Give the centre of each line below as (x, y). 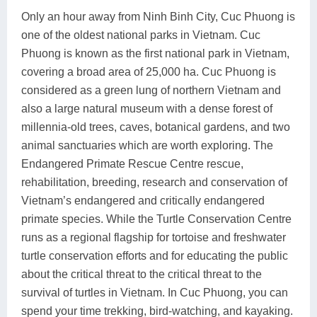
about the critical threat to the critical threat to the (142, 274)
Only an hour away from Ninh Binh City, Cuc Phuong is (158, 16)
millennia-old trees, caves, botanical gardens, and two (156, 127)
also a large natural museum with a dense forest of (147, 108)
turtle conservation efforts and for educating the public (155, 255)
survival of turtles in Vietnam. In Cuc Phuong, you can (155, 292)
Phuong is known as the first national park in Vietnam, (155, 53)
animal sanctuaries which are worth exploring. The (147, 145)
